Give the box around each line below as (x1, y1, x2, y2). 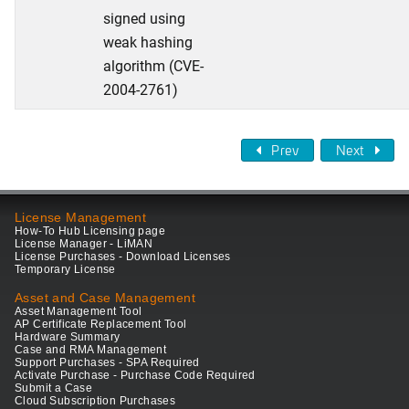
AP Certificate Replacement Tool (15, 318, 187, 331)
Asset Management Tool (15, 305, 142, 319)
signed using (103, 8, 185, 27)
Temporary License (15, 263, 116, 277)
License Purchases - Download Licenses (15, 250, 231, 264)
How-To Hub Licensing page (15, 225, 165, 238)
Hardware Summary (15, 330, 121, 344)
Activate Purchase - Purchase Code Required (15, 369, 256, 383)
